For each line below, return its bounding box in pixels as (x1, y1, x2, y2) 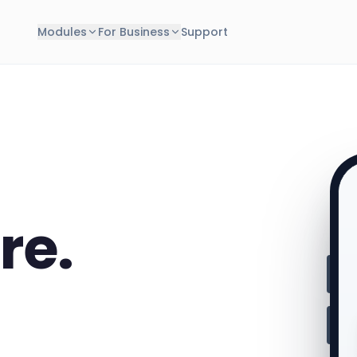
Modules (37, 24, 87, 40)
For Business (97, 24, 170, 40)
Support (180, 24, 228, 40)
